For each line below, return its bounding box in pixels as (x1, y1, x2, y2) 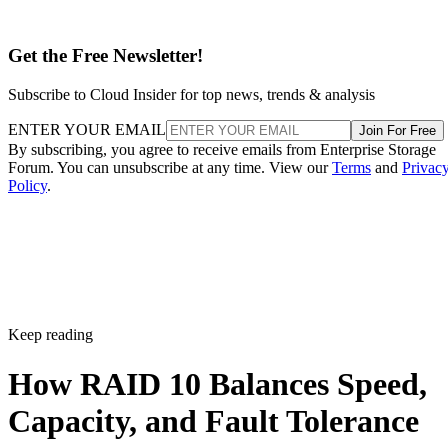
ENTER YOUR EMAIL (8, 121, 166, 139)
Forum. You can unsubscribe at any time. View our (8, 159, 332, 177)
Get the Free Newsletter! (8, 45, 203, 67)
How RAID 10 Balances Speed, (8, 365, 427, 402)
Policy (8, 177, 47, 195)
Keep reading (8, 326, 93, 344)
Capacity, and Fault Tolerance (8, 402, 419, 439)
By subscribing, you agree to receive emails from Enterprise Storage (8, 141, 436, 159)
